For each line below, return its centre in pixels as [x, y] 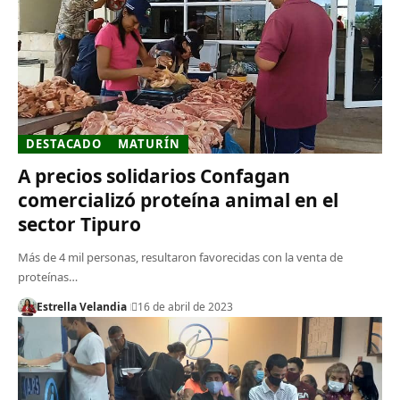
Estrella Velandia [81, 306]
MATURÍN [149, 143]
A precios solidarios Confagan [154, 175]
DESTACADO [64, 143]
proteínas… [47, 276]
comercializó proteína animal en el [178, 200]
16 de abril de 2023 [185, 306]
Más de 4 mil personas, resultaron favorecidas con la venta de [180, 257]
